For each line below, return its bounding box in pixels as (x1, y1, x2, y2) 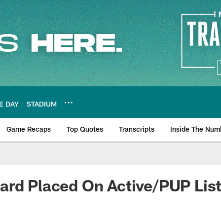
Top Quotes (67, 125, 103, 133)
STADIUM (27, 99, 57, 108)
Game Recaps (6, 125, 51, 133)
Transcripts (119, 125, 154, 133)
